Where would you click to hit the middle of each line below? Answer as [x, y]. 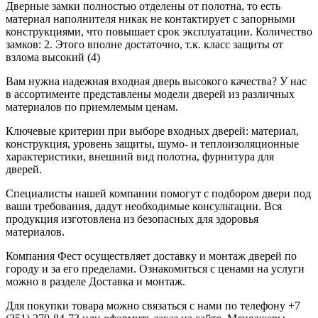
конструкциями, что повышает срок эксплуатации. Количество [159, 31]
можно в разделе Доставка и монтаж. [95, 281]
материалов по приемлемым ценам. [92, 106]
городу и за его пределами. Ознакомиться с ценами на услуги [155, 268]
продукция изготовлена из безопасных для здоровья [132, 219]
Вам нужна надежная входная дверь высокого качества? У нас [156, 81]
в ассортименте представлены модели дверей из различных [150, 94]
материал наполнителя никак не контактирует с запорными [150, 18]
